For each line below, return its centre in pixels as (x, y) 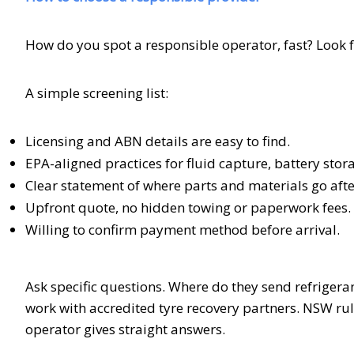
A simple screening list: (97, 92)
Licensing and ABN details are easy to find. (158, 141)
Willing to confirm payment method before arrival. (183, 229)
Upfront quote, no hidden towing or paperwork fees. (188, 207)
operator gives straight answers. (127, 329)
